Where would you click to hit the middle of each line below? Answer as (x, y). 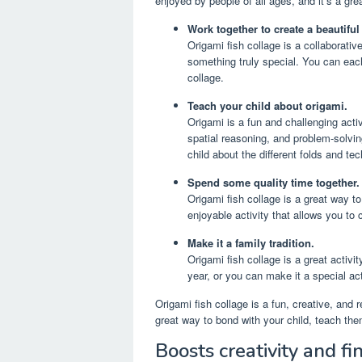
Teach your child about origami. (267, 106)
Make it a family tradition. (251, 243)
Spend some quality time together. (274, 183)
